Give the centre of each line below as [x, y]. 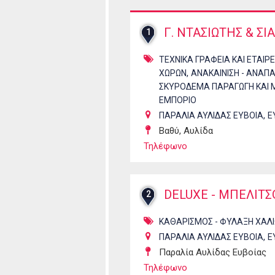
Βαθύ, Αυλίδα [186, 131]
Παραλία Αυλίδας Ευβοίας [213, 252]
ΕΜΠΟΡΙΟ [178, 100]
